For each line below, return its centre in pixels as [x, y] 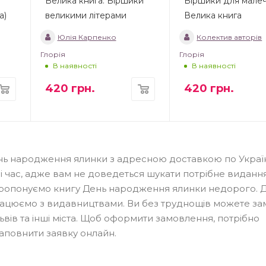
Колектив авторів [229, 37]
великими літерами [85, 16]
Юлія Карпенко [87, 37]
